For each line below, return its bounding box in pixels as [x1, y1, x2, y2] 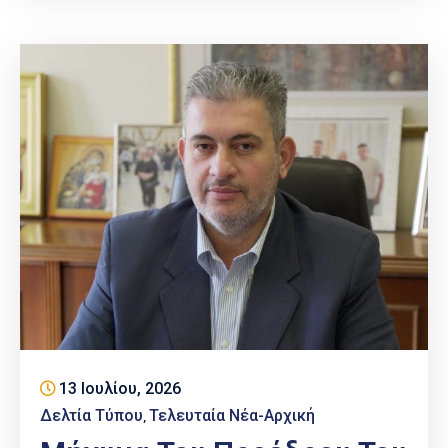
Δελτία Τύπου [40, 406, 143, 426]
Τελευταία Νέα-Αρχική [149, 406, 315, 426]
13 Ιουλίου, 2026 [59, 379, 181, 399]
